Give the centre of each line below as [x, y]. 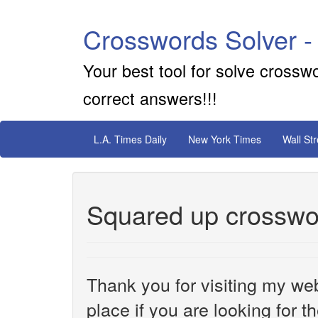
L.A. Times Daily [130, 139]
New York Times [225, 139]
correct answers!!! [150, 98]
